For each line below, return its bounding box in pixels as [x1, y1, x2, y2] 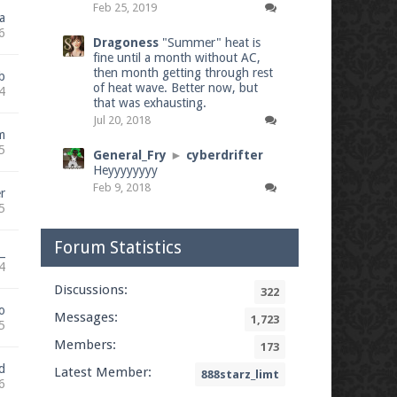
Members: [54, 337, 117, 353]
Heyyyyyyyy [93, 163, 159, 177]
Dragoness [93, 35, 160, 50]
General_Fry [93, 148, 167, 162]
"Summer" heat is [162, 35, 261, 50]
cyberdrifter [186, 148, 264, 162]
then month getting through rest [93, 66, 274, 80]
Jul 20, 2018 [93, 113, 152, 127]
